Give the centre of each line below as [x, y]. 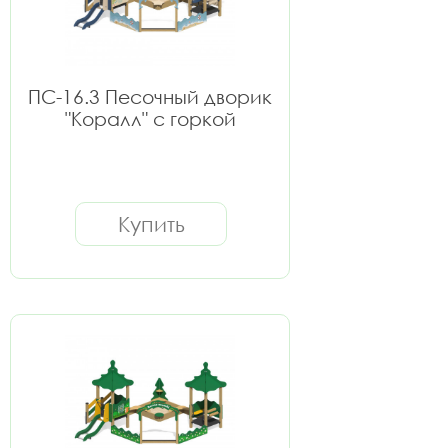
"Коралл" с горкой [150, 118]
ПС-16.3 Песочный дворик [150, 96]
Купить [151, 224]
